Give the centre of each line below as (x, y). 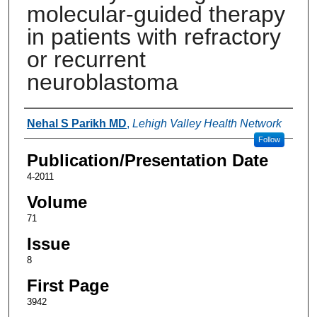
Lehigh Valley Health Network (207, 123)
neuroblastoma (102, 82)
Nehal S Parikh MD (76, 123)
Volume (57, 202)
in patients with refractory (154, 36)
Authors (53, 122)
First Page (68, 285)
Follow (269, 139)
